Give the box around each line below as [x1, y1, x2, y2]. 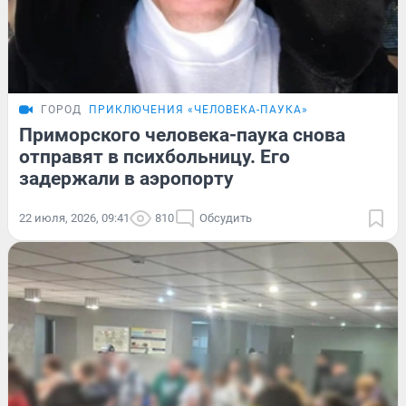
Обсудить [199, 210, 252, 225]
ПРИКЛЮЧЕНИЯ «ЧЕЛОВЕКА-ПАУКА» [89, 102, 308, 116]
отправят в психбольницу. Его [19, 145, 290, 168]
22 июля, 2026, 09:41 [19, 210, 130, 225]
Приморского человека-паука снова [19, 123, 345, 146]
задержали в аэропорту [19, 167, 234, 189]
